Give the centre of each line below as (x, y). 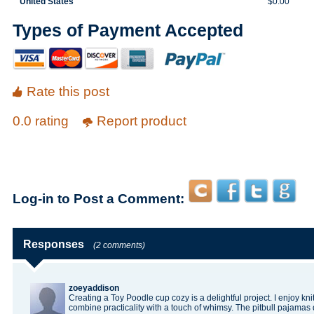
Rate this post (68, 91)
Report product (142, 121)
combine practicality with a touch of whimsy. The (161, 308)
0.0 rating (42, 121)
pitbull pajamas (281, 308)
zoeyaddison (94, 288)
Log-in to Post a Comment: (98, 199)
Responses (54, 244)
